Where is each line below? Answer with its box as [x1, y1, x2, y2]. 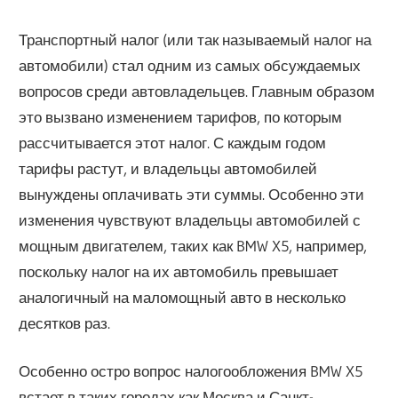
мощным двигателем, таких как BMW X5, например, [19, 235, 368, 255]
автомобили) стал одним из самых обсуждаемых [19, 55, 362, 75]
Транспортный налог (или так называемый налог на [19, 29, 372, 49]
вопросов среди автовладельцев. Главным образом [19, 81, 376, 100]
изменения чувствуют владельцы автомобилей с [19, 210, 362, 229]
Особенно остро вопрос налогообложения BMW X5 [19, 362, 363, 381]
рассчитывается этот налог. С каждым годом [19, 132, 327, 152]
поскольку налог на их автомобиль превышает [19, 261, 339, 281]
